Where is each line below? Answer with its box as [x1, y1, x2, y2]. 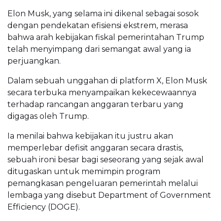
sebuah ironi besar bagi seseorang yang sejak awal [7, 155, 204, 165]
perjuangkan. [7, 56, 61, 66]
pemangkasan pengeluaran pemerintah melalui [7, 179, 198, 188]
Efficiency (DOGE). [7, 202, 80, 212]
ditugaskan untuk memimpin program [7, 167, 160, 177]
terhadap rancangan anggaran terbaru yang [7, 100, 184, 110]
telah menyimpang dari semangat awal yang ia [7, 44, 191, 54]
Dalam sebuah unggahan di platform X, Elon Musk [7, 76, 207, 86]
